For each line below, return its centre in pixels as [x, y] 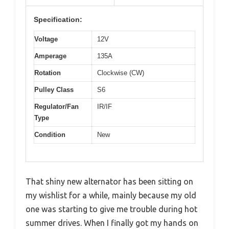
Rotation [48, 73]
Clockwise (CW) [121, 73]
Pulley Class [54, 90]
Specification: [58, 19]
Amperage [50, 56]
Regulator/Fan [56, 107]
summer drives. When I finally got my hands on [112, 223]
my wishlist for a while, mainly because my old [111, 195]
